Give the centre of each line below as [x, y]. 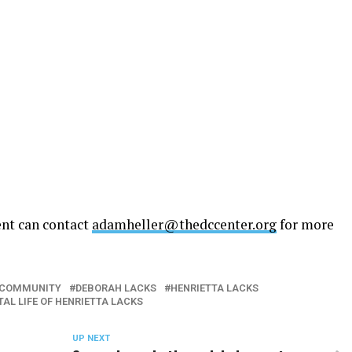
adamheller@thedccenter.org [184, 224]
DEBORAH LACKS [116, 288]
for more [305, 224]
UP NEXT [91, 338]
